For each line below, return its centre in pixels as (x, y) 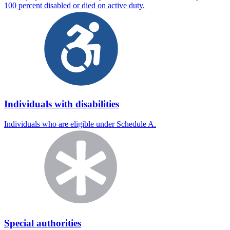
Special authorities (43, 223)
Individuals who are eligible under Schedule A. (80, 124)
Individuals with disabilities (62, 104)
